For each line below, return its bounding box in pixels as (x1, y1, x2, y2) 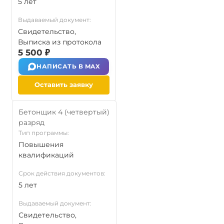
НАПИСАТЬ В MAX (36, 62, 100, 70)
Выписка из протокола (18, 37, 101, 46)
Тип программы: (18, 129, 69, 136)
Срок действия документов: (18, 169, 105, 177)
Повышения (18, 140, 63, 149)
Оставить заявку (34, 80, 93, 88)
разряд (18, 118, 44, 127)
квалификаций (18, 150, 74, 159)
